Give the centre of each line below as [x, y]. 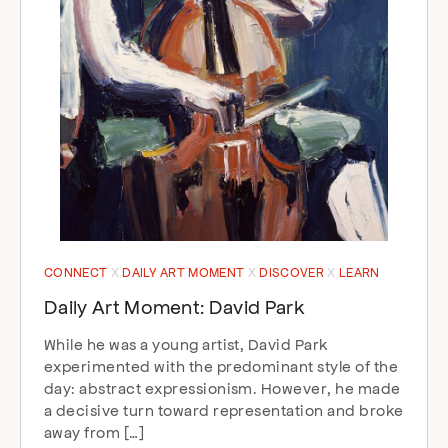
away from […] [94, 431]
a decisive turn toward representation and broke [224, 409]
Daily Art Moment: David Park [174, 306]
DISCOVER [293, 272]
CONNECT [77, 272]
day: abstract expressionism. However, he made [222, 387]
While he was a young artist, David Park [186, 343]
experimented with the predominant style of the [221, 365]
